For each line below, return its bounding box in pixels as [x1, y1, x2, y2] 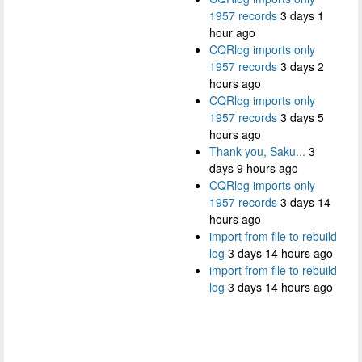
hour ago [209, 24, 255, 41]
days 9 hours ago [209, 160, 298, 177]
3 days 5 [280, 109, 324, 126]
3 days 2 [280, 58, 324, 75]
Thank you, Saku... [209, 143, 305, 160]
